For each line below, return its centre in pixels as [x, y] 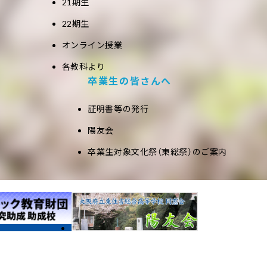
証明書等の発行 [118, 109]
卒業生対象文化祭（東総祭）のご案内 [157, 152]
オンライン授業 [92, 45]
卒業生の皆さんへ [130, 81]
